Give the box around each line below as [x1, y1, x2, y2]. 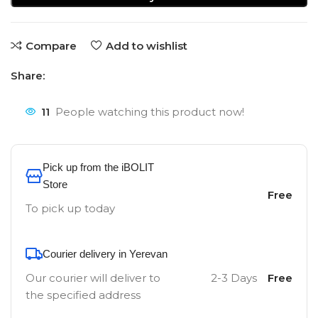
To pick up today [26, 202, 115, 215]
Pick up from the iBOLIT [43, 161, 154, 173]
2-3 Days [210, 271, 257, 285]
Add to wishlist [105, 38, 187, 53]
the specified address [26, 288, 141, 302]
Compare [25, 38, 77, 53]
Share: [11, 69, 45, 82]
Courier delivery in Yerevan [43, 248, 168, 260]
